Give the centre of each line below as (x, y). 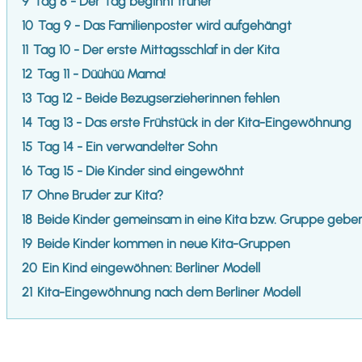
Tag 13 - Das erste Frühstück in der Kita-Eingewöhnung (194, 122)
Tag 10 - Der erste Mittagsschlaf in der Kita (156, 49)
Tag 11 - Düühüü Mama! (101, 74)
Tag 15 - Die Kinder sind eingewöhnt (141, 170)
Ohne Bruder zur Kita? (100, 195)
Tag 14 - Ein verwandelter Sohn (127, 146)
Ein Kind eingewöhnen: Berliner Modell (151, 267)
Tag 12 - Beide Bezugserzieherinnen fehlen (158, 98)
